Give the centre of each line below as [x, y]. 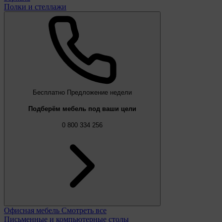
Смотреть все [84, 210]
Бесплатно [49, 93]
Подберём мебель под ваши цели [82, 109]
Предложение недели [99, 93]
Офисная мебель [33, 210]
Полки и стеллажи [35, 7]
